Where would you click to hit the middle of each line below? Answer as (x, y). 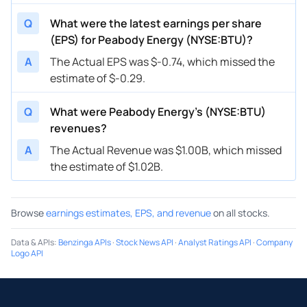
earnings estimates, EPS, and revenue (128, 212)
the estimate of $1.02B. (107, 166)
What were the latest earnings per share (156, 23)
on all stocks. (242, 212)
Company (274, 242)
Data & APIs (33, 242)
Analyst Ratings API (215, 242)
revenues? (78, 128)
